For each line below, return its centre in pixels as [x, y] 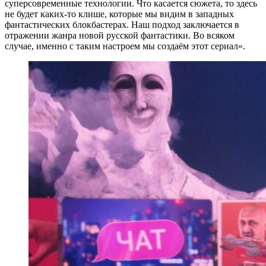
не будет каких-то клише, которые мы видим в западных [119, 14]
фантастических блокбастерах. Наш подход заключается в [122, 24]
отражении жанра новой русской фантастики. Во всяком [120, 35]
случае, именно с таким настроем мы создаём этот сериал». [125, 46]
